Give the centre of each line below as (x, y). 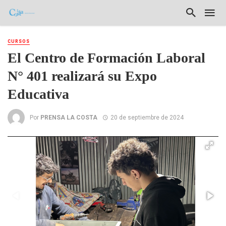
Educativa (38, 94)
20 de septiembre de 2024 (147, 117)
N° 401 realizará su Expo (82, 76)
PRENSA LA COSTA (69, 117)
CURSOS (19, 41)
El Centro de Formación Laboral (106, 58)
